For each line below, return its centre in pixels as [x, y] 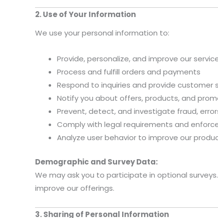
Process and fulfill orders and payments [129, 72]
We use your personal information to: [102, 33]
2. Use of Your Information [85, 15]
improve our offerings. [75, 188]
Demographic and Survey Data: [96, 162]
